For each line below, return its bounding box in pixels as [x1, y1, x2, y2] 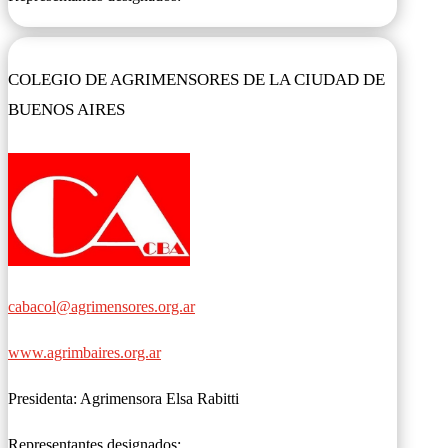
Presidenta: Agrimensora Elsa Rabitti [8, 390, 239, 408]
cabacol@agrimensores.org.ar [8, 298, 195, 316]
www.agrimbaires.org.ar [8, 344, 161, 362]
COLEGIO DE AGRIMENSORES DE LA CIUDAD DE [8, 69, 385, 89]
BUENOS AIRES [8, 99, 125, 119]
